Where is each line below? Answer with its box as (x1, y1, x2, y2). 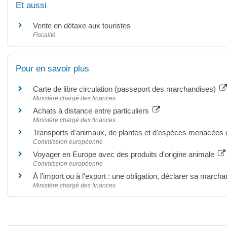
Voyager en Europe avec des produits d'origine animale (33, 149, 216, 159)
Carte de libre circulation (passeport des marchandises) (33, 84, 218, 93)
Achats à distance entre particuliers (33, 106, 151, 115)
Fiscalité (33, 31, 56, 39)
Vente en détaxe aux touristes (33, 21, 131, 30)
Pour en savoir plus (16, 63, 89, 73)
